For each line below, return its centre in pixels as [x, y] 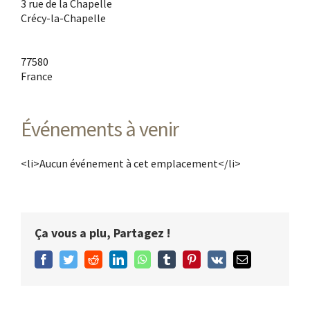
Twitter [89, 258]
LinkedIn [143, 258]
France [37, 76]
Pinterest [215, 258]
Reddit [113, 258]
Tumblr [188, 258]
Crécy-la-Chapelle [63, 18]
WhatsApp [170, 258]
